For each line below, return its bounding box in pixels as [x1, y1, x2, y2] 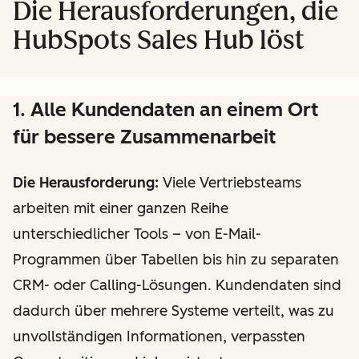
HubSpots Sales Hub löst [13, 25, 305, 55]
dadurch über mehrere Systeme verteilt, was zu [13, 302, 334, 320]
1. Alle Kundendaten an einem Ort [13, 98, 318, 121]
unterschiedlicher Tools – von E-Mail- [13, 225, 261, 243]
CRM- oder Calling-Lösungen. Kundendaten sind [13, 276, 341, 294]
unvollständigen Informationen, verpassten [13, 328, 305, 345]
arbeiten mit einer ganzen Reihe [13, 200, 228, 217]
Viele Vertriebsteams [159, 174, 301, 192]
